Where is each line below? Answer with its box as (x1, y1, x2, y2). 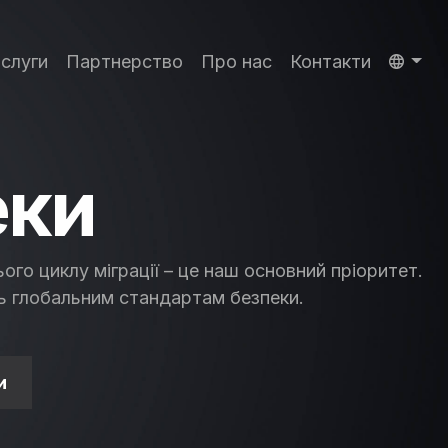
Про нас (200, 50, 272, 72)
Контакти (289, 50, 371, 72)
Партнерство (65, 50, 183, 72)
